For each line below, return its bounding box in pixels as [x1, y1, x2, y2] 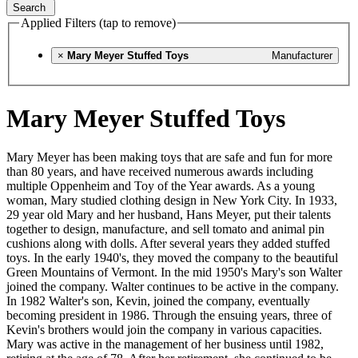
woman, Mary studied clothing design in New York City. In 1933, [6, 193, 337, 208]
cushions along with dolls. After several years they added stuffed [6, 237, 330, 251]
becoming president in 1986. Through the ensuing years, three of [6, 308, 332, 323]
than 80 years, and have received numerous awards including [6, 165, 313, 179]
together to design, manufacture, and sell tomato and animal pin [6, 222, 324, 237]
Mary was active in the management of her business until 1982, [6, 337, 324, 352]
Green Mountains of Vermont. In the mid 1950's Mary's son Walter [6, 265, 342, 280]
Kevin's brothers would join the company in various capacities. [6, 323, 322, 337]
